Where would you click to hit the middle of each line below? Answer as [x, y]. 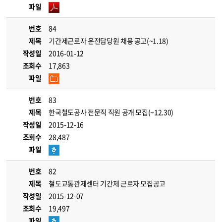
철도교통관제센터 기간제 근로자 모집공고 [107, 183]
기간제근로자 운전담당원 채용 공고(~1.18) [109, 41]
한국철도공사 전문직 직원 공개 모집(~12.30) [111, 112]
